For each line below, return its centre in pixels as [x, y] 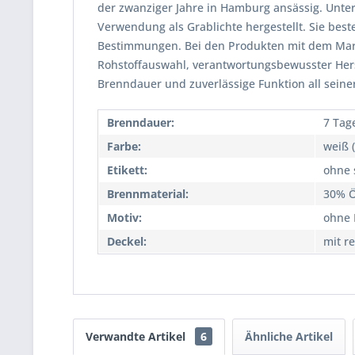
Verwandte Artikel [137, 336]
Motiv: [124, 218]
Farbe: [124, 146]
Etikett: [127, 170]
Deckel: [127, 241]
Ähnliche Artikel [289, 336]
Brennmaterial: [148, 194]
